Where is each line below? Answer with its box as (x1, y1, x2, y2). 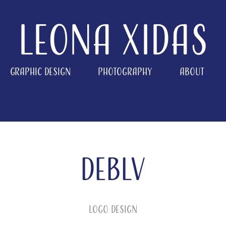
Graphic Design (10, 65, 71, 78)
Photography (98, 65, 152, 78)
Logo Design (88, 203, 137, 215)
